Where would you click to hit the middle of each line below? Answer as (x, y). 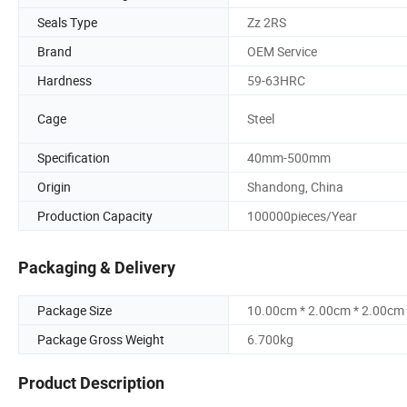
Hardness (65, 80)
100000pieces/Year (302, 215)
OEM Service (282, 51)
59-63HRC (276, 80)
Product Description (91, 383)
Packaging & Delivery (97, 268)
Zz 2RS (267, 22)
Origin (54, 186)
